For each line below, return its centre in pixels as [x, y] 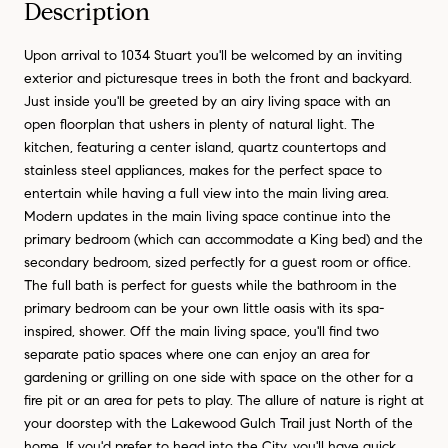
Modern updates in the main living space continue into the [207, 216]
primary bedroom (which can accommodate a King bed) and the [223, 239]
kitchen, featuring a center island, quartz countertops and [205, 147]
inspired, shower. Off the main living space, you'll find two [201, 331]
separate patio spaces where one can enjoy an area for [197, 354]
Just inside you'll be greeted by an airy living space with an [207, 101]
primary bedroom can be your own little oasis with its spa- [204, 308]
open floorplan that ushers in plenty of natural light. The [199, 124]
